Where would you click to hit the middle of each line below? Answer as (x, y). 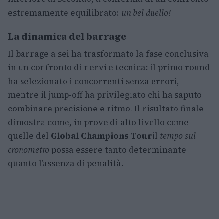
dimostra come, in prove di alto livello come (98, 122)
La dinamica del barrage (67, 36)
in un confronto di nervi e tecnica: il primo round (109, 68)
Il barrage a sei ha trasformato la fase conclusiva (108, 54)
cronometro (29, 150)
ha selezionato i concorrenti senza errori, (94, 81)
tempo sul (178, 136)
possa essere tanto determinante (118, 150)
